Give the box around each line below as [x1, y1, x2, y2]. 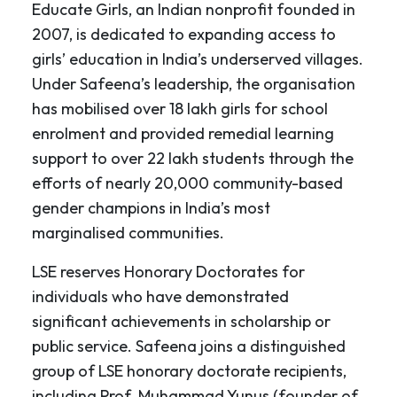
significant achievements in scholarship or [32, 311, 331, 332]
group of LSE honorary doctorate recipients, [32, 361, 346, 382]
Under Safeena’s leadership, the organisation [32, 74, 355, 95]
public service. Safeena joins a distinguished [32, 336, 346, 357]
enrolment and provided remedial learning [32, 123, 334, 144]
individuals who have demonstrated [32, 286, 289, 307]
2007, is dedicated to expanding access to [32, 24, 336, 45]
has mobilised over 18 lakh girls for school [32, 98, 328, 120]
